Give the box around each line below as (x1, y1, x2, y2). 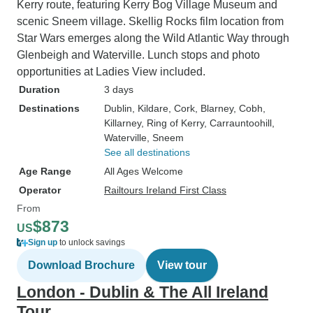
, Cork (168, 103, 195, 114)
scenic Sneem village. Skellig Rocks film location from (17, 15, 284, 27)
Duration (19, 84, 60, 95)
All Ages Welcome (104, 166, 183, 177)
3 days (104, 84, 133, 95)
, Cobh (233, 103, 263, 114)
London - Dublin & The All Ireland (17, 283, 268, 301)
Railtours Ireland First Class (104, 184, 226, 196)
